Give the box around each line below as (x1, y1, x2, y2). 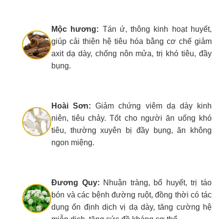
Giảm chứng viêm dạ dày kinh (91, 102, 212, 110)
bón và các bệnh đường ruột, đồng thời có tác (51, 191, 212, 199)
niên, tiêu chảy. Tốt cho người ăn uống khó (51, 114, 212, 123)
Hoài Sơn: (51, 102, 91, 110)
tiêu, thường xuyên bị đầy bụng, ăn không (51, 126, 212, 135)
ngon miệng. (51, 138, 94, 147)
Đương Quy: (51, 178, 100, 187)
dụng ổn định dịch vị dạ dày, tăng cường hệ (51, 203, 212, 212)
